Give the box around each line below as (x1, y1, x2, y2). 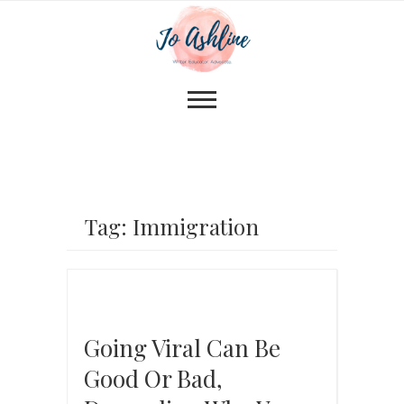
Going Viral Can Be (84, 331, 280, 363)
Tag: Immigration (85, 211, 259, 241)
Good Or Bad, (84, 362, 223, 394)
